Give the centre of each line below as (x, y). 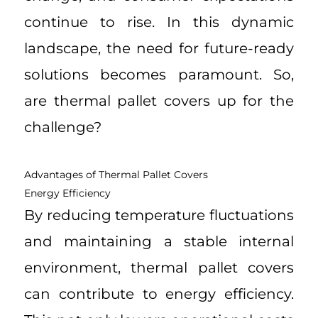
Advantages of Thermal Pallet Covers (116, 174)
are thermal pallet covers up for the (159, 100)
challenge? (63, 127)
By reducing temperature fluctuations (159, 215)
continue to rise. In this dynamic (159, 22)
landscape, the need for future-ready (159, 48)
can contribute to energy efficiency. (159, 294)
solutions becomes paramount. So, (159, 74)
